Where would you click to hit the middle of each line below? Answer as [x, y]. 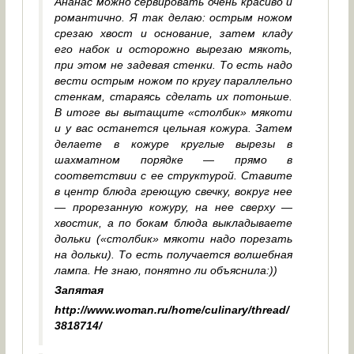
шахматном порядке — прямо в [174, 160]
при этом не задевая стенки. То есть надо [174, 65]
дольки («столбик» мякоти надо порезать [174, 239]
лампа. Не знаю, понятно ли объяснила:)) [166, 271]
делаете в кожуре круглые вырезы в [174, 144]
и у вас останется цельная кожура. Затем [174, 128]
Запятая [79, 290]
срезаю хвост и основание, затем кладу [174, 34]
